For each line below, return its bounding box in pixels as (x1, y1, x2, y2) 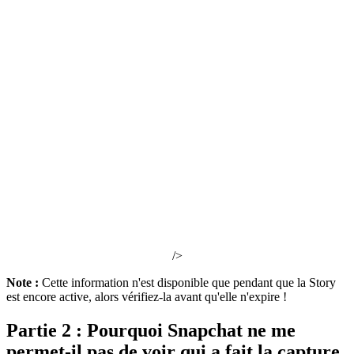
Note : (6, 276, 42, 290)
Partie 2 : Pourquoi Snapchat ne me (6, 320, 296, 341)
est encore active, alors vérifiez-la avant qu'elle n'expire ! (6, 290, 287, 304)
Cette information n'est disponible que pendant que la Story (42, 276, 336, 290)
